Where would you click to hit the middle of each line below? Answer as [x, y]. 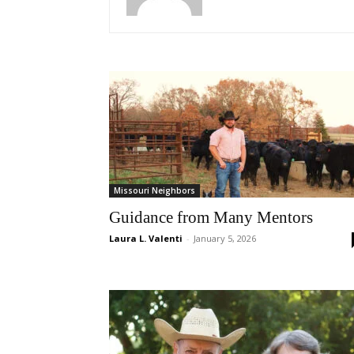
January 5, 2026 [225, 238]
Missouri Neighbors [154, 190]
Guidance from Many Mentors [211, 217]
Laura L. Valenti [146, 238]
